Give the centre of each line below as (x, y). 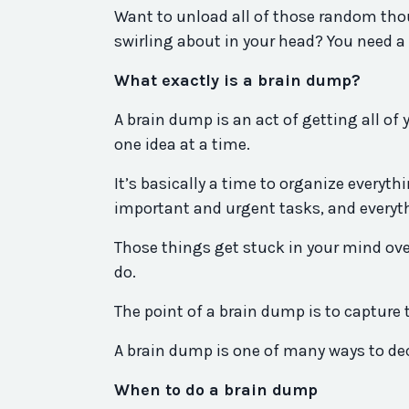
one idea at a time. (182, 145)
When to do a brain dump (216, 390)
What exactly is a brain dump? (237, 81)
